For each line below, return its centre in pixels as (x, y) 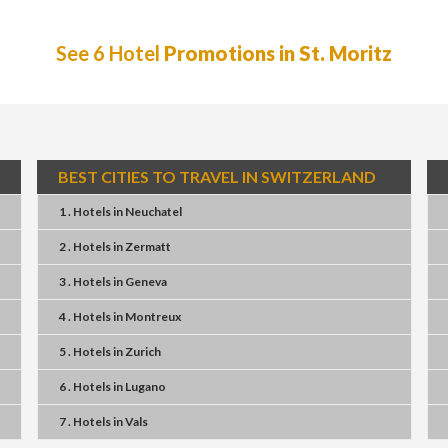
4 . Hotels (85, 316)
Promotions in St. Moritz (278, 53)
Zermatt (148, 246)
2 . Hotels (85, 246)
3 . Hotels (85, 281)
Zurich (143, 351)
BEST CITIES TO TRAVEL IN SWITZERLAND (217, 176)
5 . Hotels (85, 351)
